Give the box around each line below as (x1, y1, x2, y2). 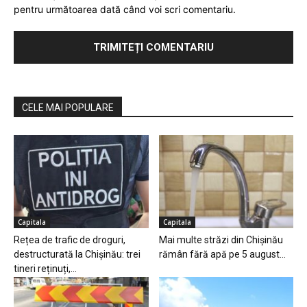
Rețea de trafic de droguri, (14, 234, 125, 245)
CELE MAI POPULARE (22, 102, 114, 114)
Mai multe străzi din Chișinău (158, 234, 283, 245)
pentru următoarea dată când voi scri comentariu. (14, 3, 236, 16)
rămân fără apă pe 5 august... (158, 248, 286, 260)
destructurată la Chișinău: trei (14, 248, 140, 260)
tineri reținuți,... (14, 262, 77, 274)
